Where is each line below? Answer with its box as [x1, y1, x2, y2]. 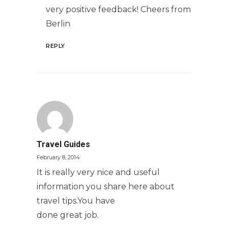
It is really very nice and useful [37, 167, 160, 177]
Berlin [46, 19, 70, 28]
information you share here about [37, 182, 175, 191]
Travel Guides [37, 139, 90, 149]
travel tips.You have [37, 196, 115, 206]
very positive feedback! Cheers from [46, 5, 191, 14]
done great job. [37, 210, 99, 220]
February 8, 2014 [37, 154, 80, 161]
